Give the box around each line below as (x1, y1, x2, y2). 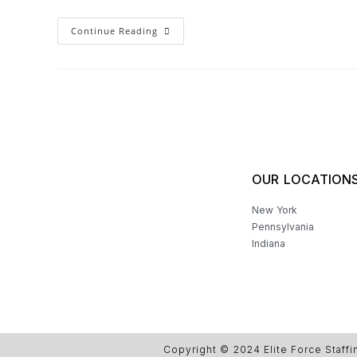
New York (252, 204, 297, 216)
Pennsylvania (252, 221, 314, 233)
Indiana (252, 237, 285, 249)
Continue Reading (71, 25, 158, 37)
